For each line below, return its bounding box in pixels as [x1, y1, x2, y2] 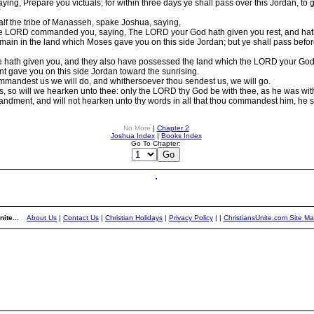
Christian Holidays [105, 214, 163, 221]
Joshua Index [110, 132, 155, 139]
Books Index [161, 132, 202, 139]
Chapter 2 [156, 124, 189, 132]
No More [123, 124, 151, 132]
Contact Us [63, 214, 99, 221]
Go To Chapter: [131, 139, 181, 147]
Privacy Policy [169, 214, 213, 221]
